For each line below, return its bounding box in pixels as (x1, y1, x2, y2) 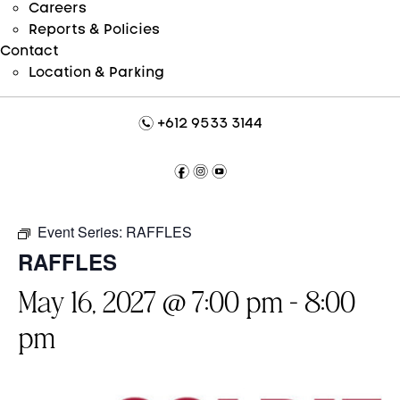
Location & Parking (29, 62, 164, 80)
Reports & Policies (29, 20, 160, 37)
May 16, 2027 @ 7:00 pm (18, 285, 283, 319)
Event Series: (37, 221, 126, 242)
